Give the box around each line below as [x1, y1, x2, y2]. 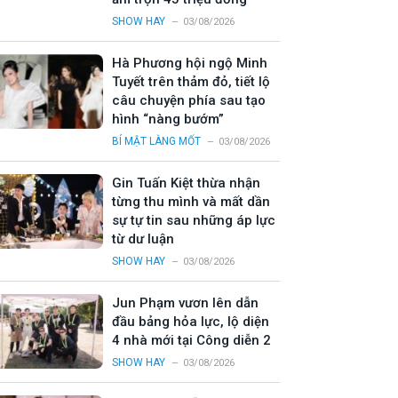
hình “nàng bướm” [112, 111, 224, 128]
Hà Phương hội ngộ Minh [112, 55, 267, 72]
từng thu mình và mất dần [112, 194, 270, 211]
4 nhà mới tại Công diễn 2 [112, 332, 271, 349]
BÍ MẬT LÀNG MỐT [112, 135, 201, 148]
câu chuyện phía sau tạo [112, 92, 266, 109]
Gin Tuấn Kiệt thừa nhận [112, 175, 260, 192]
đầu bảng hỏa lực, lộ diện [112, 314, 269, 330]
